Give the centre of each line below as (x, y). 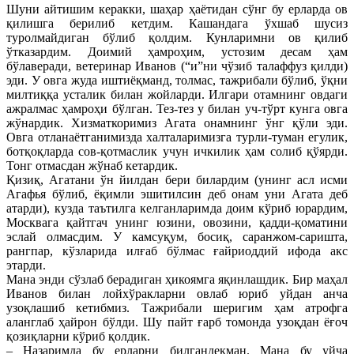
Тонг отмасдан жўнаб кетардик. (92, 166)
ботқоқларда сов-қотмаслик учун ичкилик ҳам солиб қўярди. (177, 152)
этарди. (26, 265)
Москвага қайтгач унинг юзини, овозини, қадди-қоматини (177, 223)
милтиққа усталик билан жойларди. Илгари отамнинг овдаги (177, 95)
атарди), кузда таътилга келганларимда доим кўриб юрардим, (177, 209)
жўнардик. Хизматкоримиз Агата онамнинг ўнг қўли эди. (177, 123)
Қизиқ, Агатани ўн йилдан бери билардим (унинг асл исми (177, 180)
